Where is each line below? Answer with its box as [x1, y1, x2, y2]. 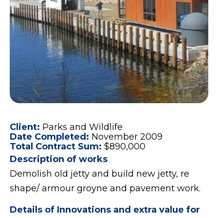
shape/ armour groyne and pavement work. [10, 183, 200, 194]
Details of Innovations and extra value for [10, 204, 200, 216]
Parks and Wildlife [42, 122, 123, 133]
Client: [10, 122, 42, 133]
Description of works [10, 154, 108, 165]
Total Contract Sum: [10, 141, 104, 152]
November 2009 [91, 131, 163, 143]
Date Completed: [10, 131, 91, 143]
